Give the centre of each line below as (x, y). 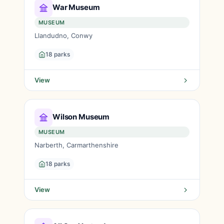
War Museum (76, 7)
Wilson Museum (81, 116)
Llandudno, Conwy (63, 35)
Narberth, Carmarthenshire (76, 145)
